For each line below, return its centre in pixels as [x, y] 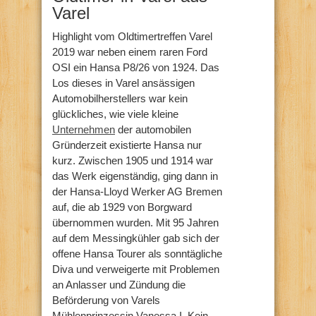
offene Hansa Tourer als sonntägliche [137, 253]
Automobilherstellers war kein [120, 98]
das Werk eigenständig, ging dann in [135, 176]
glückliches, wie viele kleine [115, 114]
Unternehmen [84, 129]
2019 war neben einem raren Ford [130, 51]
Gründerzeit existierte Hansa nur [127, 145]
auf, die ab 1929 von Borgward [122, 207]
